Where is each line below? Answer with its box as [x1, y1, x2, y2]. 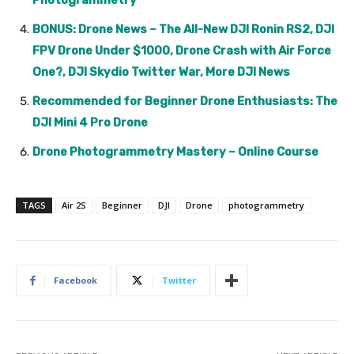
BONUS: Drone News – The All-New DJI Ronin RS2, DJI [32, 22, 334, 37]
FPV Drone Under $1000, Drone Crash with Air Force [32, 43, 331, 58]
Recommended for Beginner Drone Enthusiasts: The [32, 94, 337, 109]
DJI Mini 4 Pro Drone [32, 115, 148, 130]
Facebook [54, 274, 97, 287]
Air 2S [62, 199, 86, 212]
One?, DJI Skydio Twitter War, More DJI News [32, 65, 290, 80]
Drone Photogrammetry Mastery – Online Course [32, 145, 318, 160]
